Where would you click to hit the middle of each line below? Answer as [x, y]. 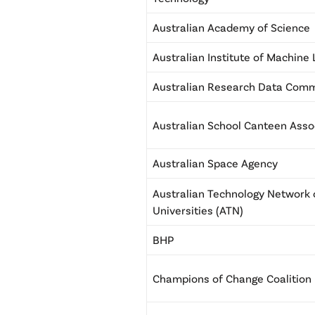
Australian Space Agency [218, 163]
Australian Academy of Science [231, 27]
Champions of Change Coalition [232, 278]
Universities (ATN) [198, 210]
